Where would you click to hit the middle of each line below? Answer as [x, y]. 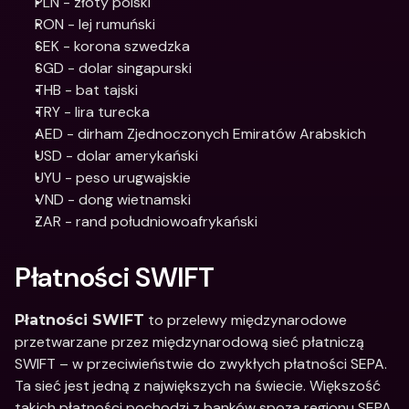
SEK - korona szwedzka [112, 46]
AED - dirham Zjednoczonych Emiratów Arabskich [200, 134]
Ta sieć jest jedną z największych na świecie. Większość [198, 386]
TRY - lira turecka [92, 112]
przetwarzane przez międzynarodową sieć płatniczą [189, 342]
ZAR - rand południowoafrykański [146, 221]
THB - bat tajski [86, 90]
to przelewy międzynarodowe [246, 320]
